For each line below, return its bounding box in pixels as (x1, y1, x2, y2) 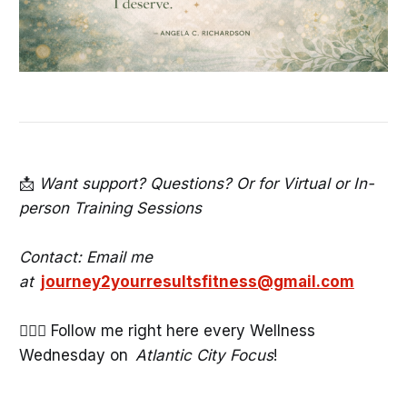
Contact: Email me (18, 248, 153, 267)
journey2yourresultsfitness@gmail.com (40, 273, 354, 292)
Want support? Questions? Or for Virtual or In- (38, 174, 374, 193)
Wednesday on (18, 346, 135, 365)
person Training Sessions (18, 199, 202, 217)
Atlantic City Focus (134, 346, 273, 365)
